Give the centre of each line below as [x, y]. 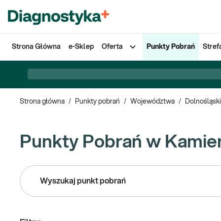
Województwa [152, 102]
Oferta [112, 47]
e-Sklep [81, 47]
